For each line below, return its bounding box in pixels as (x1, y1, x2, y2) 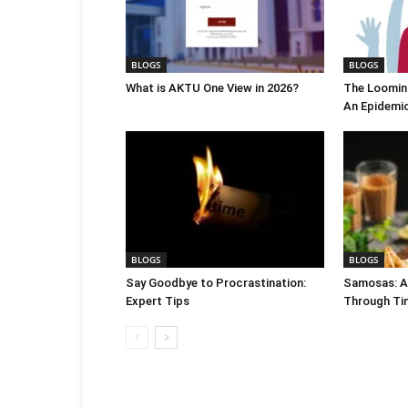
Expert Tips (126, 294, 189, 309)
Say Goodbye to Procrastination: (126, 276, 306, 291)
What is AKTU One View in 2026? (126, 81, 299, 96)
